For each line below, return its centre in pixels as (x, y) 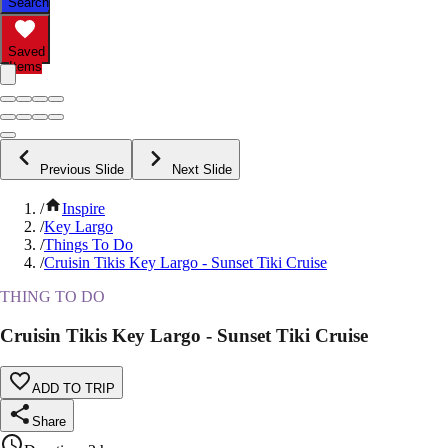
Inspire (83, 209)
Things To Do (88, 245)
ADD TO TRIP (73, 388)
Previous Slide (82, 170)
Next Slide (202, 170)
